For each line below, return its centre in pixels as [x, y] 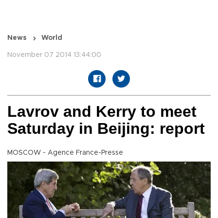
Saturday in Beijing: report [106, 129]
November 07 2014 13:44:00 [54, 55]
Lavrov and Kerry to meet [102, 112]
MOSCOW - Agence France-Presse [65, 153]
